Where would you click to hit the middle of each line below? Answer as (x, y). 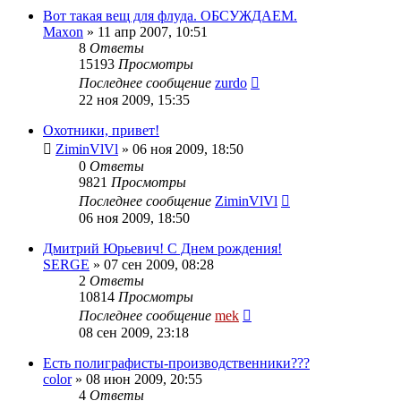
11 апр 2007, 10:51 (153, 31)
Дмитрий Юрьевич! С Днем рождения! (162, 248)
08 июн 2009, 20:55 (144, 379)
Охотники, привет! (101, 130)
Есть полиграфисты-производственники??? (176, 363)
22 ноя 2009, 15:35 (134, 99)
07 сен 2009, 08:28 (159, 264)
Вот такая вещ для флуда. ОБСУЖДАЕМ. (170, 15)
